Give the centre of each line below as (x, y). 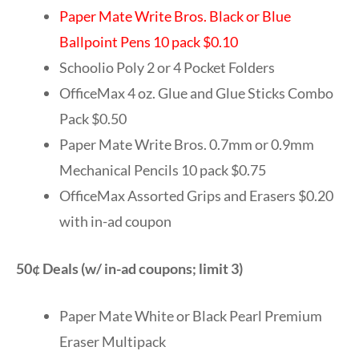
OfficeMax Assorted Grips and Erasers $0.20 (196, 195)
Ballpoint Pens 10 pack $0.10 (149, 41)
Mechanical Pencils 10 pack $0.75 (163, 169)
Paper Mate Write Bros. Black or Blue (175, 16)
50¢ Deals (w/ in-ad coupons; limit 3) (129, 268)
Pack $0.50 (93, 118)
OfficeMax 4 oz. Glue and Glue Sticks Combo (196, 93)
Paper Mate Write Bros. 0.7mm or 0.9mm (187, 144)
